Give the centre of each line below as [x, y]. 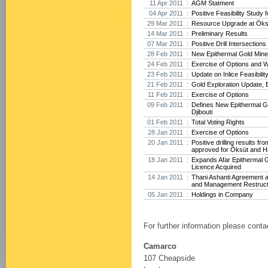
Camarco [160, 246]
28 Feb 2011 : [168, 54]
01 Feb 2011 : [168, 122]
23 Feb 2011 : [168, 74]
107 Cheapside [169, 258]
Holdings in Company [222, 194]
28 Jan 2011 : [168, 132]
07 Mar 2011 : [168, 43]
